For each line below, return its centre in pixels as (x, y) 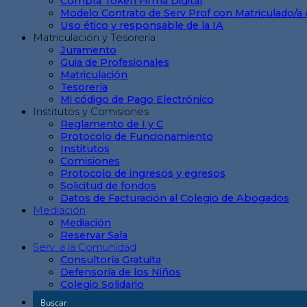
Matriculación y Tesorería (94, 37)
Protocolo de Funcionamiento (137, 136)
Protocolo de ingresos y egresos (143, 173)
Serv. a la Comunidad (85, 247)
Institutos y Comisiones (91, 111)
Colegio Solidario (102, 284)
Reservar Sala (94, 235)
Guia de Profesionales (115, 62)
